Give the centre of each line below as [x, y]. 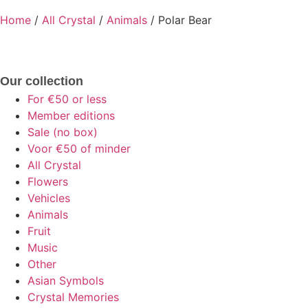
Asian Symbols [66, 281]
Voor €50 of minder [79, 149]
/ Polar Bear [179, 20]
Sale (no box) [63, 132]
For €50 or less [67, 99]
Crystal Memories [73, 297]
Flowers [48, 182]
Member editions [71, 116]
